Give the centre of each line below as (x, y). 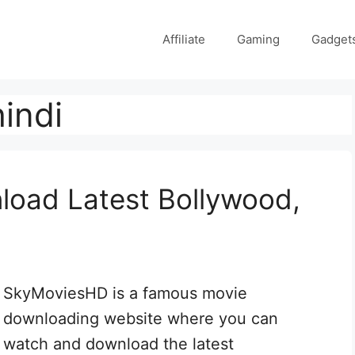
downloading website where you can (141, 319)
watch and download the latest (118, 344)
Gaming (258, 39)
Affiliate (183, 39)
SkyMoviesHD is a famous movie (125, 293)
